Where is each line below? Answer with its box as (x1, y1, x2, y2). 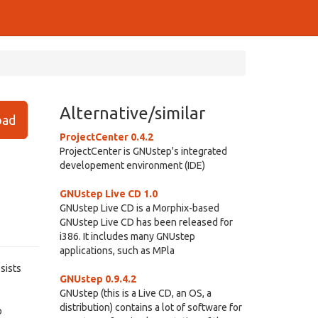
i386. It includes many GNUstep (59, 231, 195, 242)
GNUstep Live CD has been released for (59, 216, 233, 228)
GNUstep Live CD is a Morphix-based (59, 202, 219, 214)
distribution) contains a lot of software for (59, 302, 242, 313)
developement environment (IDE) (59, 160, 205, 171)
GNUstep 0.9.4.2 (59, 273, 136, 285)
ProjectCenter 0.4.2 (59, 131, 153, 143)
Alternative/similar (59, 104, 205, 123)
